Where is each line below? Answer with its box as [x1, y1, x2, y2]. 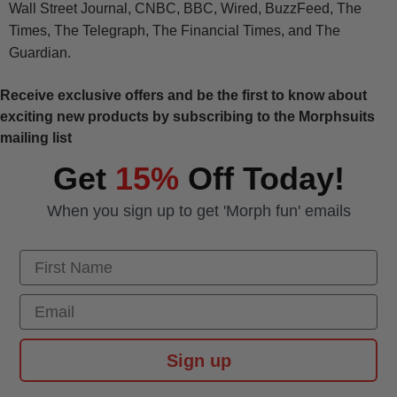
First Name [19, 249, 101, 268]
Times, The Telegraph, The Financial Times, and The [9, 23, 340, 39]
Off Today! [178, 160, 345, 198]
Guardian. [9, 45, 71, 61]
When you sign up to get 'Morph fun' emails [46, 202, 351, 221]
